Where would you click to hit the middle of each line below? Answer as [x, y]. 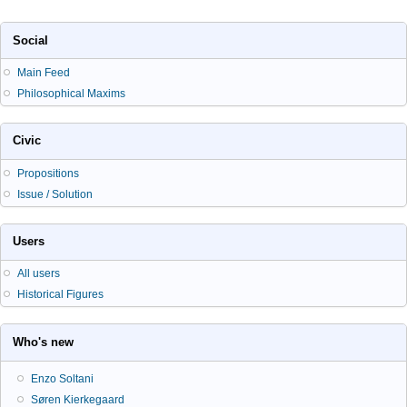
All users [39, 274]
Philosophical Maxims [71, 93]
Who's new [44, 342]
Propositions [48, 173]
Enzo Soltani [62, 379]
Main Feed [44, 72]
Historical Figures [60, 295]
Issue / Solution [55, 194]
